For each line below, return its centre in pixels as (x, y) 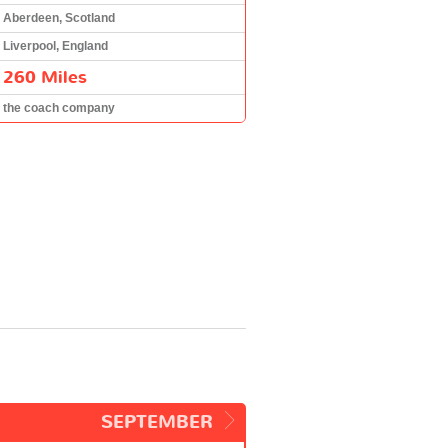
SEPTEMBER (157, 422)
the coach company (59, 107)
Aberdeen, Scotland (59, 17)
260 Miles (45, 77)
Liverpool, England (55, 45)
